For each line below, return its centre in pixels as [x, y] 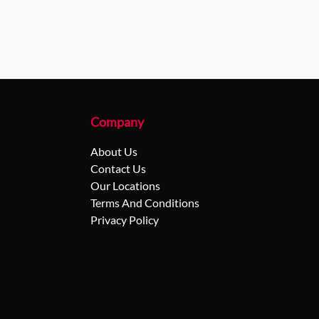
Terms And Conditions [145, 203]
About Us [114, 151]
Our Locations [125, 185]
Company [117, 122]
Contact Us [118, 168]
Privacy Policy [125, 220]
